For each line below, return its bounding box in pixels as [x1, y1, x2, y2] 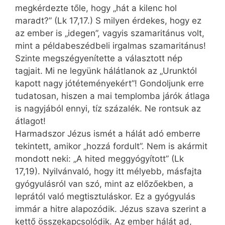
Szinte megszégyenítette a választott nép [15, 53, 182, 64]
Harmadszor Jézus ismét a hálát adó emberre [15, 129, 200, 139]
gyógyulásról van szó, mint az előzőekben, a [15, 179, 193, 189]
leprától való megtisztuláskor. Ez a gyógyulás [15, 191, 195, 202]
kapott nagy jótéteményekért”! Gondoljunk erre [15, 78, 204, 89]
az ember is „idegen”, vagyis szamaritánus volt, [15, 28, 204, 39]
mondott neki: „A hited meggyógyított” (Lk [15, 154, 184, 164]
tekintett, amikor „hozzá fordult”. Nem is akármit [15, 141, 207, 152]
